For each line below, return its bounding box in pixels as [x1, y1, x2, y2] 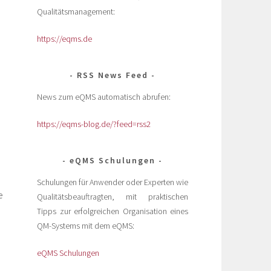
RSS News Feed [77, 69, 148, 80]
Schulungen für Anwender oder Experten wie [37, 176, 188, 188]
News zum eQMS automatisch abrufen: [37, 91, 171, 102]
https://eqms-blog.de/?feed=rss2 [37, 118, 151, 129]
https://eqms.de [37, 33, 92, 44]
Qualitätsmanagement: [37, 5, 115, 17]
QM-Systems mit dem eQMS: [37, 220, 134, 231]
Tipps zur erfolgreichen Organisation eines [37, 205, 188, 217]
